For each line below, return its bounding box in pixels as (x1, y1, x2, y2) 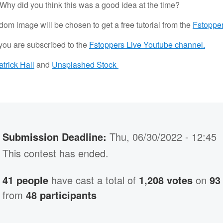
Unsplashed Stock (52, 59, 118, 71)
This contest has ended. (2, 146, 109, 161)
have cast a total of (48, 173, 139, 188)
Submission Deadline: (2, 129, 107, 144)
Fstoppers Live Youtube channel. (89, 39, 205, 51)
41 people (2, 173, 49, 188)
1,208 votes (139, 173, 193, 188)
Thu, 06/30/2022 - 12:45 (110, 129, 217, 144)
